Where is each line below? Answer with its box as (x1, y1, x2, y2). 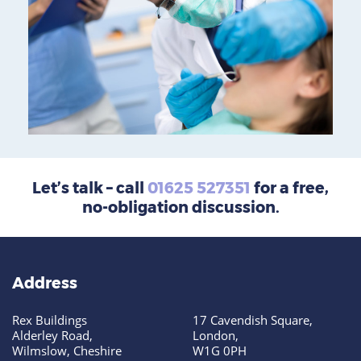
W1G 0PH (193, 342, 247, 359)
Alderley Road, (12, 326, 93, 344)
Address (12, 272, 77, 293)
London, (193, 326, 239, 344)
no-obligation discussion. (81, 197, 280, 217)
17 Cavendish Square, (193, 311, 313, 329)
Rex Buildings (12, 311, 87, 329)
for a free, (251, 177, 329, 197)
